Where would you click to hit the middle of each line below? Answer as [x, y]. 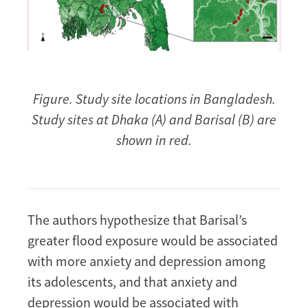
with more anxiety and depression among [146, 261]
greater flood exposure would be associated [153, 241]
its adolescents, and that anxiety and [132, 282]
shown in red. [154, 140]
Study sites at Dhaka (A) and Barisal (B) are [154, 120]
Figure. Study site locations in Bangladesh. [154, 99]
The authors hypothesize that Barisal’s [137, 220]
